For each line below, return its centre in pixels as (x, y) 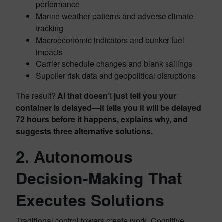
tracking (50, 28)
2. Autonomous (74, 156)
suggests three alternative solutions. (84, 131)
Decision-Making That (99, 178)
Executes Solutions (90, 200)
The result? (37, 96)
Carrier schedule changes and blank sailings (114, 64)
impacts (49, 52)
